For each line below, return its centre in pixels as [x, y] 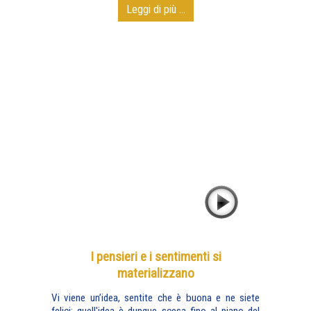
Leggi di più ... [155, 9]
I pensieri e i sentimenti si [155, 257]
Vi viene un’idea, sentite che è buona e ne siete [155, 298]
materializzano [155, 273]
